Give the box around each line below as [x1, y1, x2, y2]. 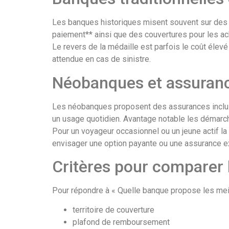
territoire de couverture [73, 205, 154, 215]
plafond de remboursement [73, 217, 170, 227]
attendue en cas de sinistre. [52, 54, 151, 64]
